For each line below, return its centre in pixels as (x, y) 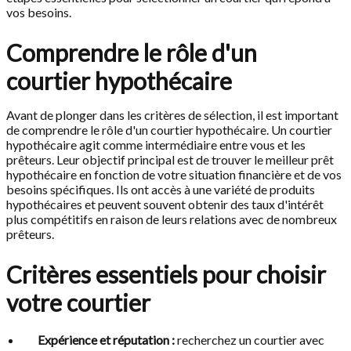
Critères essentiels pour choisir (166, 275)
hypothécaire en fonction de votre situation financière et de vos (174, 175)
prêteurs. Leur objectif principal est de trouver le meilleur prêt (170, 160)
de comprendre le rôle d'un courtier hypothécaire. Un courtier (169, 130)
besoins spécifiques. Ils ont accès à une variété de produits (161, 190)
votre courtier (78, 303)
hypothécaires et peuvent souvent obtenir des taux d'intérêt (165, 204)
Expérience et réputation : (106, 340)
